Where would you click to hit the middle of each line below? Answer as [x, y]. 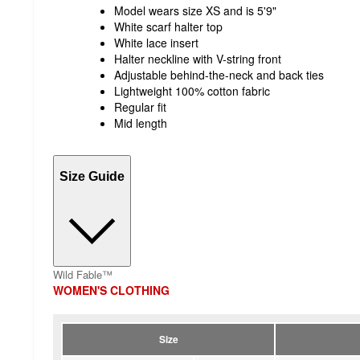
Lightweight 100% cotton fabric [192, 90]
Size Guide [92, 177]
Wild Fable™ [83, 274]
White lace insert [156, 42]
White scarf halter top [168, 26]
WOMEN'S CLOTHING [111, 290]
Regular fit [140, 106]
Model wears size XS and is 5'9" [195, 10]
